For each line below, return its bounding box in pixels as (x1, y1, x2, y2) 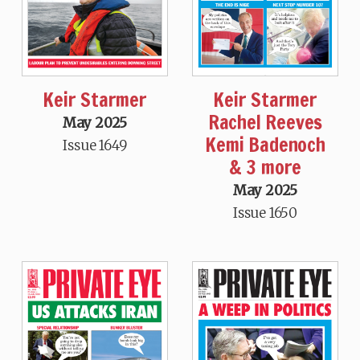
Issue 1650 (233, 203, 298, 222)
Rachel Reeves (207, 108, 323, 136)
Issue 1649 (63, 136, 127, 154)
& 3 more (228, 153, 302, 181)
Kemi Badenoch (205, 130, 325, 158)
